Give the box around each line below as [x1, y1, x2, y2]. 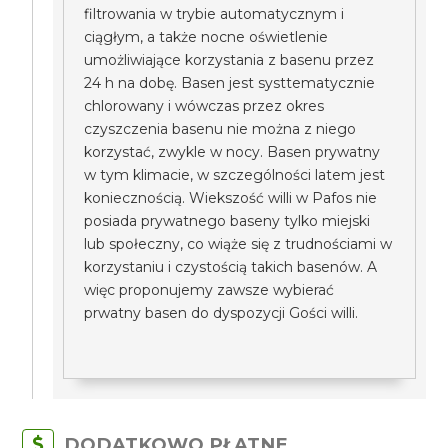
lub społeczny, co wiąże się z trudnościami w [84, 235, 393, 253]
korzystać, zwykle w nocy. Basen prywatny [84, 143, 381, 161]
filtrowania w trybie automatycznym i [84, 5, 345, 23]
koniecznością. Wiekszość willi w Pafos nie [84, 189, 378, 207]
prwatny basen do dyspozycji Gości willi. [84, 304, 359, 322]
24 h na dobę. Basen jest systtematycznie [84, 74, 376, 92]
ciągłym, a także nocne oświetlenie [84, 28, 329, 46]
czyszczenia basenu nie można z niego [84, 120, 357, 138]
